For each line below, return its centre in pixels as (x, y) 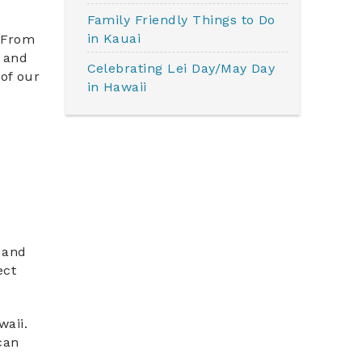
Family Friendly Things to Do (181, 20)
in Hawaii (117, 87)
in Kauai (114, 39)
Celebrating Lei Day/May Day (181, 69)
